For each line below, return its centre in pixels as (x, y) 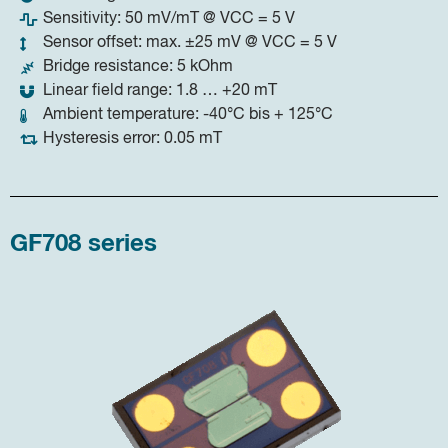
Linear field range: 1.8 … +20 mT (159, 91)
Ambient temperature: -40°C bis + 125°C (187, 115)
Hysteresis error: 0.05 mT (132, 139)
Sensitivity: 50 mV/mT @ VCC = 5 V (168, 19)
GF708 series (83, 244)
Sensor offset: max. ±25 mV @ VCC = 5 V (189, 43)
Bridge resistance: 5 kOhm (137, 67)
